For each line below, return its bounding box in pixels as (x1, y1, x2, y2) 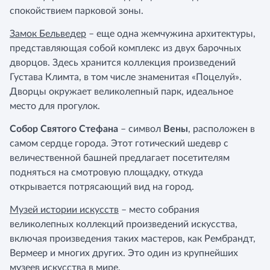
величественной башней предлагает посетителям (10, 153, 230, 163)
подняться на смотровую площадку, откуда (10, 168, 203, 177)
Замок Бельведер (10, 29, 86, 39)
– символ (118, 124, 163, 134)
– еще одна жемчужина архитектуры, (86, 29, 256, 39)
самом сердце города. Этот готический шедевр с (10, 139, 228, 148)
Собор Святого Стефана (10, 124, 118, 134)
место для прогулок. (10, 101, 100, 111)
